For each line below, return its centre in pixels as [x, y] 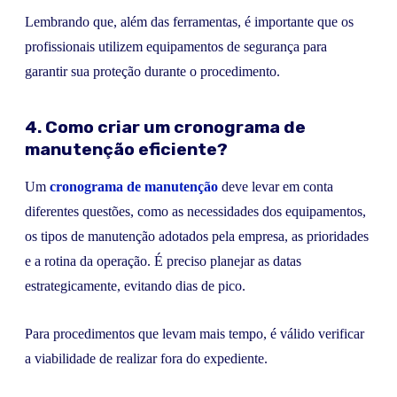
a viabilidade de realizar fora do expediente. [146, 359]
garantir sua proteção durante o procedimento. [152, 72]
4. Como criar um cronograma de [165, 127]
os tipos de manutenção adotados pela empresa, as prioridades [197, 236]
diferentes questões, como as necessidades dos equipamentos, [195, 211]
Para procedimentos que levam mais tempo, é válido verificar [195, 334]
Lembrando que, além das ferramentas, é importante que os [189, 22]
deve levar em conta [276, 186]
